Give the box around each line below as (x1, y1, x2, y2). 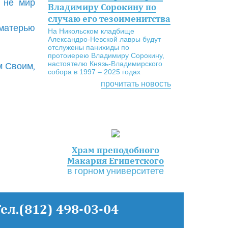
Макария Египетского (67, 155, 164, 166)
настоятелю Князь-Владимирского (47, 60, 162, 68)
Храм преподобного (72, 145, 160, 155)
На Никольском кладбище (47, 27, 134, 35)
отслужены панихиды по (47, 43, 129, 51)
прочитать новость (101, 79, 171, 88)
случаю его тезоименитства (47, 13, 170, 24)
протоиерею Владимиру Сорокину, (47, 51, 164, 60)
